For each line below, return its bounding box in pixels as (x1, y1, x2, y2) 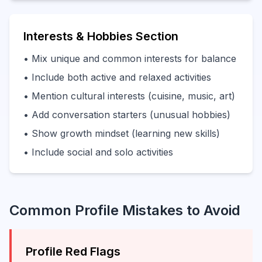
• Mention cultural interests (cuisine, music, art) (23, 90, 235, 102)
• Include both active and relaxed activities (23, 71, 211, 83)
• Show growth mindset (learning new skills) (23, 127, 220, 139)
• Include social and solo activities (23, 146, 173, 158)
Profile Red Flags (26, 244, 120, 258)
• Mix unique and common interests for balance (23, 53, 236, 64)
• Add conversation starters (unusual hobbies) (23, 109, 230, 120)
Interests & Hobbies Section (23, 29, 178, 43)
